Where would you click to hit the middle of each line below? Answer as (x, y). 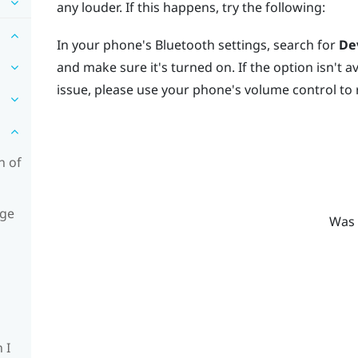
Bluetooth (185, 45)
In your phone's (105, 45)
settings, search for (276, 45)
